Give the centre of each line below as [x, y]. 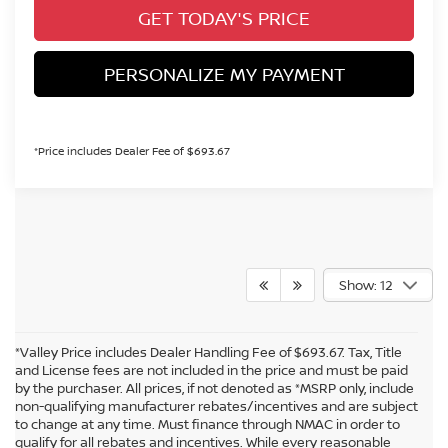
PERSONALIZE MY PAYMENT [224, 74]
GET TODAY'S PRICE [224, 18]
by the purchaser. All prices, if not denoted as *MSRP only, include [214, 388]
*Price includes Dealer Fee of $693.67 [131, 151]
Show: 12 [366, 285]
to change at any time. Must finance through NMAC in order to [207, 424]
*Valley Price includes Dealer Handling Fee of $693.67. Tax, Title [208, 352]
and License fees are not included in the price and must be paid [211, 370]
